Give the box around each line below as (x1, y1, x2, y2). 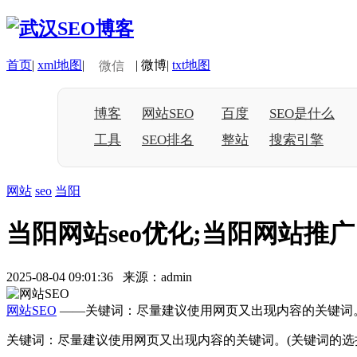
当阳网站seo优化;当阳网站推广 (6, 219, 355, 249)
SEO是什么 (269, 105, 335, 121)
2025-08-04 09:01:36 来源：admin (6, 269, 202, 284)
